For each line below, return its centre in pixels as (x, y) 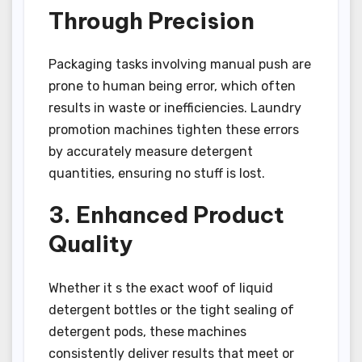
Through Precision (152, 20)
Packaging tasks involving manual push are (180, 65)
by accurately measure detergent (151, 152)
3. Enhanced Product (166, 215)
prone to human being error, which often (172, 86)
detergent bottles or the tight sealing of (171, 309)
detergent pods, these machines (147, 331)
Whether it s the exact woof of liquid (161, 288)
